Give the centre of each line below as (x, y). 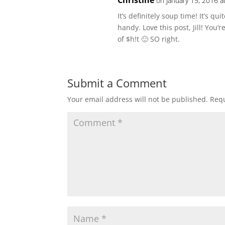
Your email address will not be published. (138, 99)
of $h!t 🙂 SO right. (149, 39)
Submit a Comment (117, 83)
